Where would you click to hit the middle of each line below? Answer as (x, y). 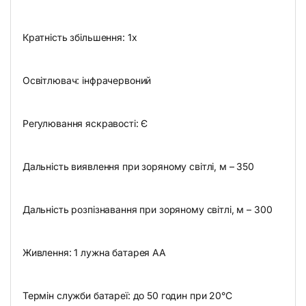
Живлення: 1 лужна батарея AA (94, 252)
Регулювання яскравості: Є (85, 123)
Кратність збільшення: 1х (80, 37)
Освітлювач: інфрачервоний (87, 80)
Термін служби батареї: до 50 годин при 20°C (127, 295)
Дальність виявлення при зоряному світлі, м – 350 (138, 166)
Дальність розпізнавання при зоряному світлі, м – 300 (147, 209)
